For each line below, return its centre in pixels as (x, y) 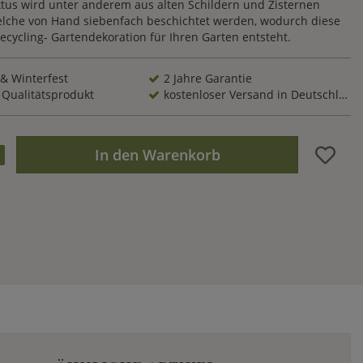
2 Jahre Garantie (208, 79)
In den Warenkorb (157, 155)
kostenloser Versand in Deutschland (251, 95)
